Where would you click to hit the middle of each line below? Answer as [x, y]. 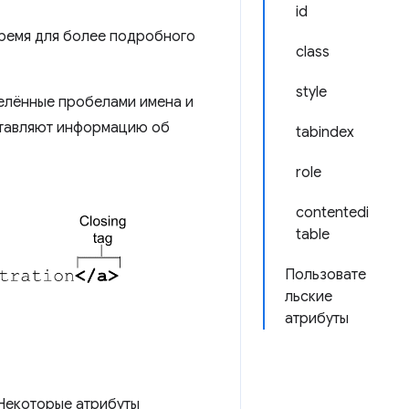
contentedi [332, 213]
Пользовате [325, 275]
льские [309, 297]
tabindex [325, 132]
